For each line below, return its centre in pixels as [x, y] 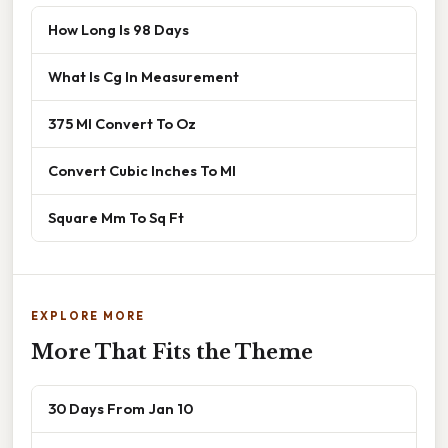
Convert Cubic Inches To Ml [142, 170]
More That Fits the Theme [172, 351]
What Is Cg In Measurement [143, 76]
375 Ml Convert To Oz [122, 123]
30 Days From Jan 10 [120, 408]
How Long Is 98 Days [118, 29]
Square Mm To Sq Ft [116, 217]
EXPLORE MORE [88, 315]
